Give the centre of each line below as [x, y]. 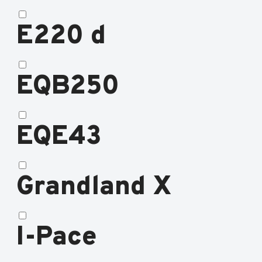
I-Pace [57, 238]
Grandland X [94, 188]
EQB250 [68, 87]
